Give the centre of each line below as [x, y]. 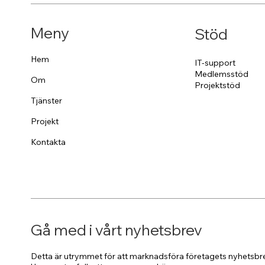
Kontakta [49, 142]
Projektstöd [218, 85]
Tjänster [47, 101]
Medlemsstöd [222, 74]
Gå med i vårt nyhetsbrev [117, 230]
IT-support [215, 62]
